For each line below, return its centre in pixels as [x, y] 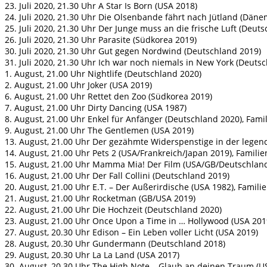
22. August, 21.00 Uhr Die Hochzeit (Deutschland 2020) [113, 210]
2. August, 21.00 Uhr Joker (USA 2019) [78, 85]
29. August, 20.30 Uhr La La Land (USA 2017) [92, 255]
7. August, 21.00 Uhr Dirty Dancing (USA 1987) [96, 108]
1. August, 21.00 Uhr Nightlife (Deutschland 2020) [103, 74]
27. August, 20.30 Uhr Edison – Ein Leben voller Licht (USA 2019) [131, 232]
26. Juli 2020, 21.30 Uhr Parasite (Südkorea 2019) [101, 40]
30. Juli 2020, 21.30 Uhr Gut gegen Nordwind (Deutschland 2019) [133, 51]
